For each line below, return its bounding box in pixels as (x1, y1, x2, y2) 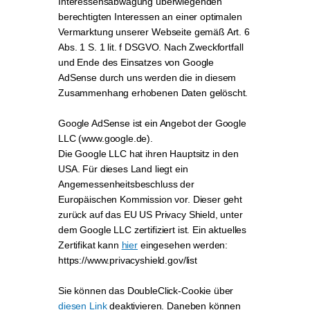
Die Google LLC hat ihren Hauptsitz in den (58, 148, 239, 159)
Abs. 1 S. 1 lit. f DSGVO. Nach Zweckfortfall (58, 42, 244, 53)
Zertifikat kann (58, 239, 122, 250)
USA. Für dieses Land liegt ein (58, 163, 188, 174)
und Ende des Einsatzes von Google (58, 57, 215, 68)
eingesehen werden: (138, 239, 228, 250)
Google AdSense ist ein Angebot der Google (58, 118, 246, 129)
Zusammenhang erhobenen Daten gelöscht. (58, 87, 248, 98)
